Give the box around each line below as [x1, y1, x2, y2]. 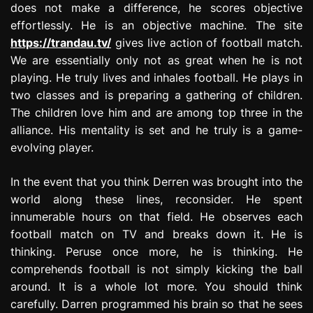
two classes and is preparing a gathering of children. [10, 87, 303, 102]
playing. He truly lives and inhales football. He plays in [10, 70, 303, 85]
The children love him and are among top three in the [10, 105, 303, 119]
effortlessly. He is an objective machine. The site [10, 17, 303, 32]
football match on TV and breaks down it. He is [10, 226, 303, 241]
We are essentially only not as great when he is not [10, 52, 303, 67]
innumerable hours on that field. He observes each [10, 209, 303, 224]
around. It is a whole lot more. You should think [10, 279, 303, 293]
